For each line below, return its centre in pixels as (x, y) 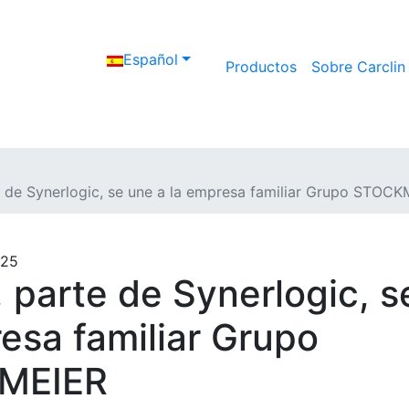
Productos (261, 67)
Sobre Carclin (358, 67)
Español (151, 60)
